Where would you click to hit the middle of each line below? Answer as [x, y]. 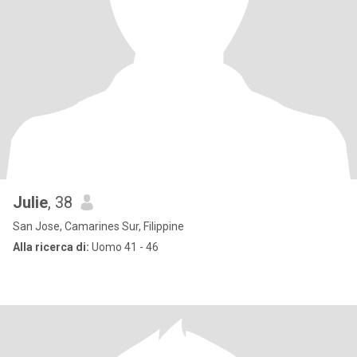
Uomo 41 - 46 [124, 247]
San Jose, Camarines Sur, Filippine [98, 226]
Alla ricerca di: [51, 247]
